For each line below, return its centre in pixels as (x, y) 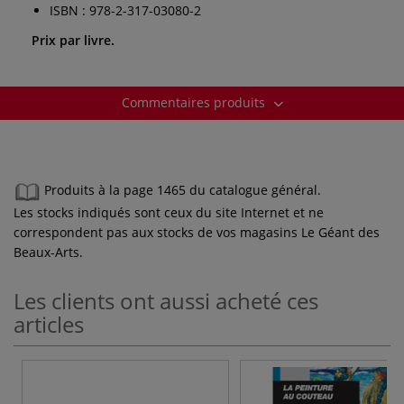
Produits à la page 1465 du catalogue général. (183, 190)
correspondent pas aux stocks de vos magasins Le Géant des (197, 232)
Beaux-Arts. (48, 252)
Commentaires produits (195, 102)
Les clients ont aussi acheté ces (166, 300)
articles (49, 324)
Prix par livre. (73, 40)
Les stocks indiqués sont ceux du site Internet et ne (169, 212)
